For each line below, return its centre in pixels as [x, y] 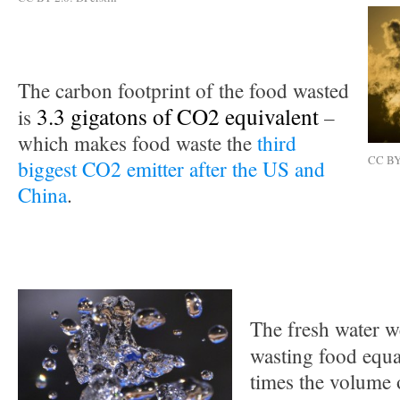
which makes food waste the [137, 143]
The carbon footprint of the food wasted [183, 91]
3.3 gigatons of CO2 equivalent [178, 116]
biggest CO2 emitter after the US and [171, 169]
